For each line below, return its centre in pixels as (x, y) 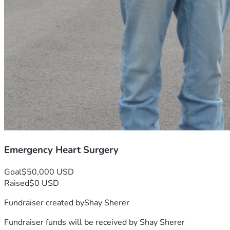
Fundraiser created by (44, 203)
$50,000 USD (48, 172)
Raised (17, 183)
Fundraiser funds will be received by (72, 222)
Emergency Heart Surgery (61, 150)
